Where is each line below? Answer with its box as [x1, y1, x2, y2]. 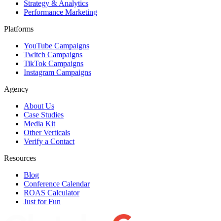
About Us [24, 102, 54, 110]
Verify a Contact [24, 137, 74, 146]
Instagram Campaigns [24, 68, 91, 77]
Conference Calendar [24, 180, 90, 188]
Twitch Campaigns [24, 50, 82, 59]
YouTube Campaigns [24, 41, 89, 50]
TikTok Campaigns [24, 59, 83, 68]
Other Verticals [24, 128, 70, 137]
